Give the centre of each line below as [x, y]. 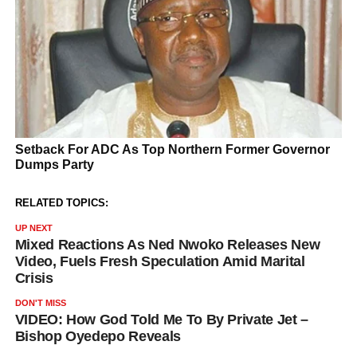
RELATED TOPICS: [61, 202]
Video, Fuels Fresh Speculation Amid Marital [160, 261]
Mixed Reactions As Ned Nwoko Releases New [167, 244]
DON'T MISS [40, 302]
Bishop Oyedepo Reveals [98, 336]
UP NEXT [33, 228]
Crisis [34, 278]
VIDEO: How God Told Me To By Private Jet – [161, 319]
